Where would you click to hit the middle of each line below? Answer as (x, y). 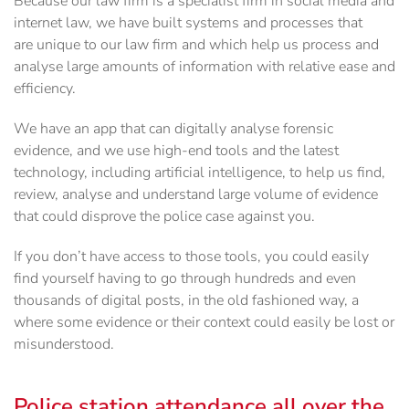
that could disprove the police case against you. (164, 217)
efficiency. (45, 89)
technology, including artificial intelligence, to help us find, (199, 173)
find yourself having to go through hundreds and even (185, 279)
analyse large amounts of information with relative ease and (204, 67)
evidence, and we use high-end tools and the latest (176, 151)
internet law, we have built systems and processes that (188, 23)
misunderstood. (64, 345)
